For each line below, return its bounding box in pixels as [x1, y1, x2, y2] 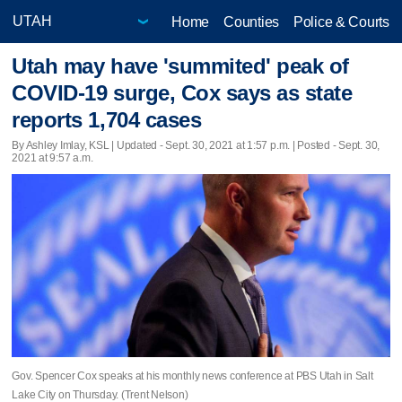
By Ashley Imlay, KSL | [12, 138, 117, 152]
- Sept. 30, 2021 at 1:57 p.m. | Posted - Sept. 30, [157, 138, 380, 152]
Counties [223, 13, 279, 30]
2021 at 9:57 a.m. [12, 151, 93, 164]
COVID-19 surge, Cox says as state [12, 81, 353, 106]
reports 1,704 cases [12, 108, 202, 133]
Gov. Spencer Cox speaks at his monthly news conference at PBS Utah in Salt [12, 369, 373, 382]
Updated [116, 138, 158, 152]
